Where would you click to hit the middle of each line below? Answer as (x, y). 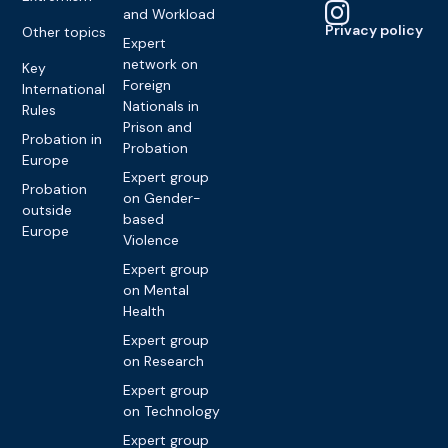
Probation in (62, 139)
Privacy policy (373, 30)
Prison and (158, 127)
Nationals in (161, 106)
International (64, 89)
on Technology (172, 411)
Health (144, 311)
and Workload (169, 14)
